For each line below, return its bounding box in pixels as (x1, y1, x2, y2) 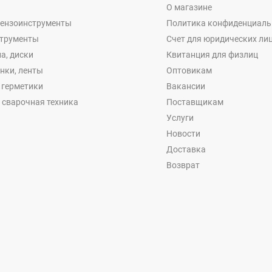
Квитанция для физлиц (166, 49, 258, 59)
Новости (166, 128, 200, 138)
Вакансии (166, 81, 205, 91)
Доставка (166, 144, 206, 154)
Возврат (166, 160, 200, 170)
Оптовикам (166, 65, 212, 75)
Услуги (166, 112, 194, 123)
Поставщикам (166, 97, 223, 107)
